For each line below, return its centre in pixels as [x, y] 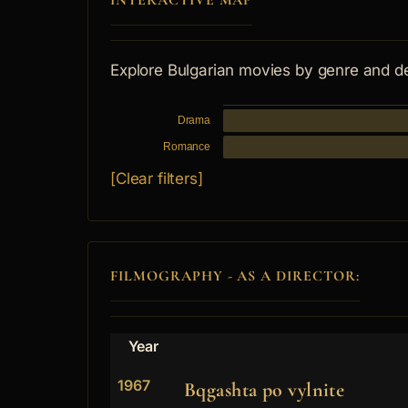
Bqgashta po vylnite [265, 390]
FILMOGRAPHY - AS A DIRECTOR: [235, 276]
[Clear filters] [157, 179]
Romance [187, 147]
